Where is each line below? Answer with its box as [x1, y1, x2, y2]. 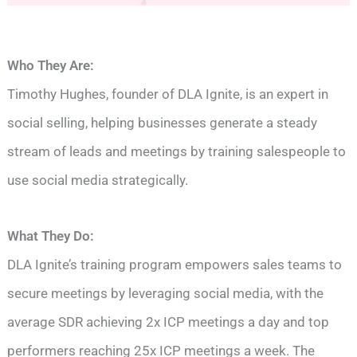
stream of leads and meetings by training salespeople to [7, 143, 347, 160]
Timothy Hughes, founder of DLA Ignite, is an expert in [7, 86, 329, 103]
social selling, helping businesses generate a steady [7, 115, 318, 131]
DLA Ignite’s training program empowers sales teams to [7, 257, 343, 273]
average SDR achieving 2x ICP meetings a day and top [7, 314, 330, 331]
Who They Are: [7, 57, 95, 74]
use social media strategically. [7, 172, 189, 189]
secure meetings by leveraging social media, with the [7, 285, 324, 302]
